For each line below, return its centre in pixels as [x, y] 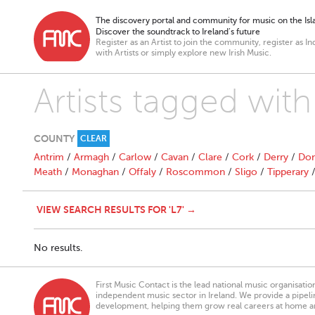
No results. [58, 248]
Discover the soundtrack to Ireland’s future [178, 32]
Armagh [91, 157]
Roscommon [195, 172]
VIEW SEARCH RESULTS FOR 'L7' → [116, 210]
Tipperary [288, 172]
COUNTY [54, 139]
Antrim [49, 157]
